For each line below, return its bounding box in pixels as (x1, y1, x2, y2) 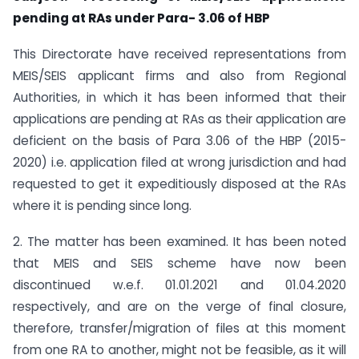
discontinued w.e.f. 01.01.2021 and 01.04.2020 (13, 276, 346, 293)
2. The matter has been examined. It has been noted (13, 232, 346, 250)
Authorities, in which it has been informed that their (13, 89, 346, 107)
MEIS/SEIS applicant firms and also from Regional (13, 67, 346, 85)
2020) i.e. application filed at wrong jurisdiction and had (13, 154, 346, 171)
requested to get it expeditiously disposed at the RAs (13, 175, 346, 193)
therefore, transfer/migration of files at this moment (13, 319, 346, 337)
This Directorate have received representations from (13, 46, 346, 63)
